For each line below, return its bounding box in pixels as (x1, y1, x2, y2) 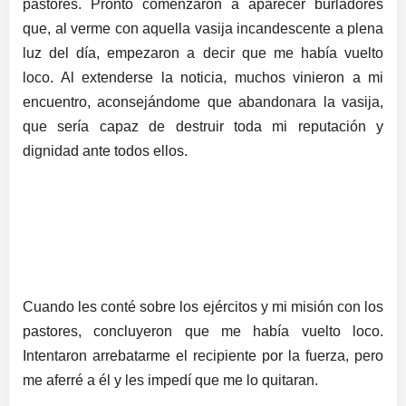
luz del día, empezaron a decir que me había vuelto (23, 44, 383, 61)
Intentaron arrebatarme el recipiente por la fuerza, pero (23, 347, 383, 363)
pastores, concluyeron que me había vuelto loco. (23, 323, 383, 339)
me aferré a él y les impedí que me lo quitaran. (23, 372, 318, 388)
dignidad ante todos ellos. (23, 142, 188, 159)
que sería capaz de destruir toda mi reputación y (23, 118, 383, 134)
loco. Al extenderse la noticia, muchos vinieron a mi (23, 69, 383, 85)
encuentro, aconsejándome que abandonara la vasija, (23, 93, 383, 110)
